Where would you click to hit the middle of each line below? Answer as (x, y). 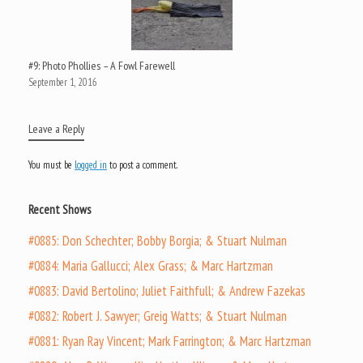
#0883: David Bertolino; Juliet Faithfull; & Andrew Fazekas (167, 290)
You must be (51, 164)
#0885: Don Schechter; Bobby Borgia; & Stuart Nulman (158, 240)
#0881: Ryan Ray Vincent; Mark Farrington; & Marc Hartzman (170, 341)
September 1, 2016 (63, 82)
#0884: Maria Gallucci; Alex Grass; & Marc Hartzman (151, 265)
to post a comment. (142, 164)
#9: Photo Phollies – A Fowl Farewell (102, 65)
